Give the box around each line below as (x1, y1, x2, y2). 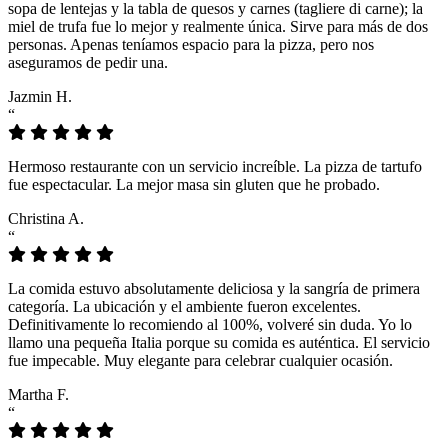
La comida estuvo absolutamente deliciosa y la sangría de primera (8, 279, 420, 297)
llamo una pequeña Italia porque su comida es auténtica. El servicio (8, 333, 430, 351)
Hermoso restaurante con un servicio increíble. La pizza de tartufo (8, 157, 422, 175)
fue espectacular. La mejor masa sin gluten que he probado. (8, 175, 380, 193)
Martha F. (8, 385, 69, 403)
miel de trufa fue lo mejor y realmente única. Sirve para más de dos (8, 17, 428, 35)
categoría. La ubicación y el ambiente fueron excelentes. (8, 297, 361, 315)
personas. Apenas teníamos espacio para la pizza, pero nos (8, 35, 374, 53)
